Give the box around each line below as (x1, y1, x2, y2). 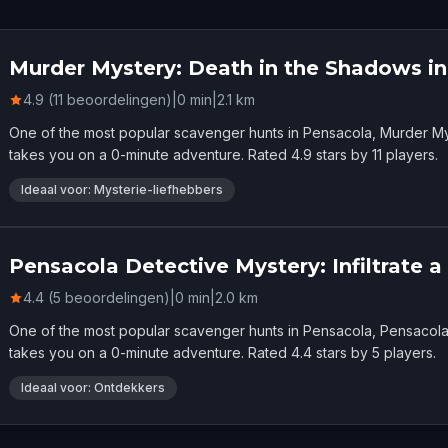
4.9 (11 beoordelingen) (23, 91, 172, 109)
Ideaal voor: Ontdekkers (21, 380, 165, 396)
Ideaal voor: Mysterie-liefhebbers (21, 182, 223, 198)
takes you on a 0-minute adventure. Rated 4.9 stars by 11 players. (9, 146, 438, 164)
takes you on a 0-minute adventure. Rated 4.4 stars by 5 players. (9, 344, 436, 362)
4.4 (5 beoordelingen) (23, 289, 170, 307)
